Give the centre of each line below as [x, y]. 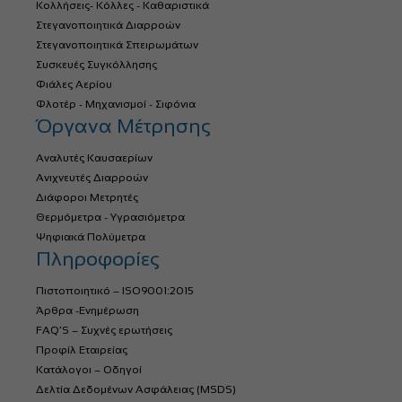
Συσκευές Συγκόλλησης [96, 65]
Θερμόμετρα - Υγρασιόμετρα [110, 218]
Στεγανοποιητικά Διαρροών [108, 26]
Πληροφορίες [98, 259]
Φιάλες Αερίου [74, 85]
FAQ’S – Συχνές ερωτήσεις [104, 331]
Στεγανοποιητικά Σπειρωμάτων [117, 45]
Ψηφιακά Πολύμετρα [91, 237]
